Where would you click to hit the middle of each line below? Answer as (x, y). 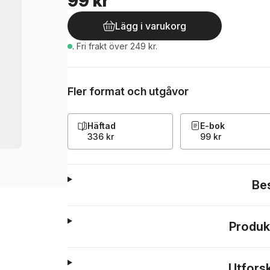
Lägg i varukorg (151, 26)
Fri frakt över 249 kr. (117, 46)
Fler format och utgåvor (128, 91)
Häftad (102, 126)
